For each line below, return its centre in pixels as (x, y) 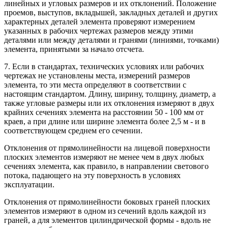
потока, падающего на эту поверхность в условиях (92, 175)
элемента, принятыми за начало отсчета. (74, 49)
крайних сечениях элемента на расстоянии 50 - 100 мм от (104, 112)
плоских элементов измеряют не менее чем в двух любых (104, 157)
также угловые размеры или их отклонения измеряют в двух (109, 103)
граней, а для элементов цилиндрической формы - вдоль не (107, 220)
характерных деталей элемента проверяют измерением (99, 21)
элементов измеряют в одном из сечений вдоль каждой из (105, 211)
